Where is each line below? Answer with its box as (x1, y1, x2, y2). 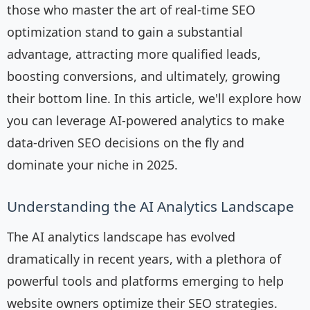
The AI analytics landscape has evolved (7, 228, 235, 246)
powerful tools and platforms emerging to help (7, 273, 284, 290)
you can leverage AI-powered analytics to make (7, 112, 284, 129)
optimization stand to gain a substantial (7, 24, 243, 41)
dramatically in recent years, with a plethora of (7, 250, 281, 268)
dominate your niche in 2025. (7, 156, 178, 174)
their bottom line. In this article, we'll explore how (7, 90, 301, 107)
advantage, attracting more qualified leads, (7, 46, 261, 63)
